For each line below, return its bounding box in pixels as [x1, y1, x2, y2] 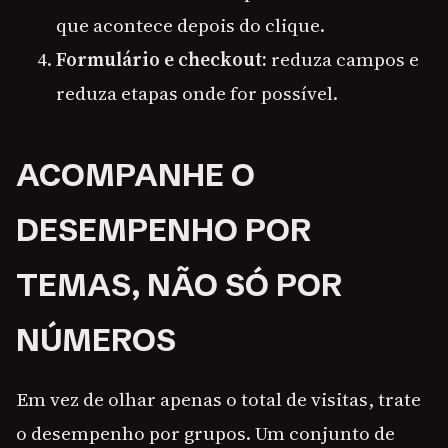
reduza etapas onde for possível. [56, 80, 338, 107]
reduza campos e [267, 46, 419, 73]
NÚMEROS [16, 321, 176, 360]
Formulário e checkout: [56, 46, 267, 73]
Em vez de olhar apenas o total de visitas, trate [16, 386, 421, 413]
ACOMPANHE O [16, 156, 255, 195]
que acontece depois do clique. [56, 12, 325, 39]
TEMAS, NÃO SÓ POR [16, 266, 342, 305]
